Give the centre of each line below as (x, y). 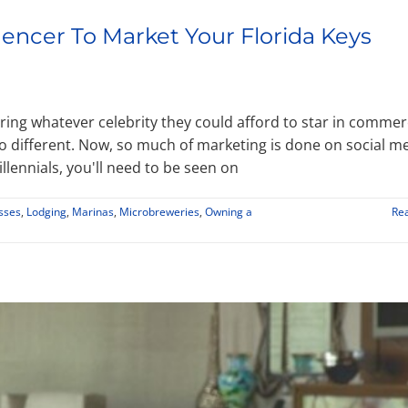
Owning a (229, 212)
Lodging (46, 212)
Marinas (93, 212)
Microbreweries (159, 212)
